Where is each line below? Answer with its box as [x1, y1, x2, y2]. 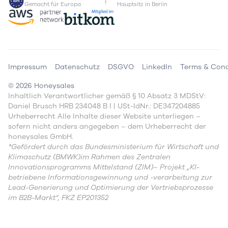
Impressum [8, 62, 47, 72]
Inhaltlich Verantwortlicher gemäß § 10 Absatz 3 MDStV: [8, 91, 206, 101]
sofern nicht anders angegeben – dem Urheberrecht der [8, 122, 206, 132]
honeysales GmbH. [8, 132, 73, 142]
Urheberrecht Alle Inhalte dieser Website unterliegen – [8, 111, 201, 122]
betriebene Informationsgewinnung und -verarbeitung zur [8, 173, 212, 183]
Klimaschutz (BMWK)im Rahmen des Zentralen [8, 152, 170, 162]
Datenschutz [55, 62, 100, 72]
